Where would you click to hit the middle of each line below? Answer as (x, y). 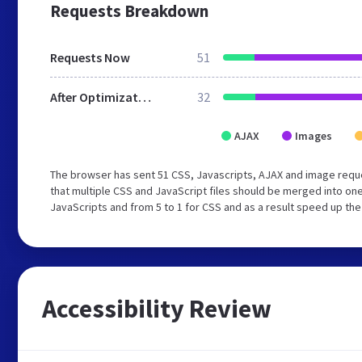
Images (314, 136)
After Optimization (145, 97)
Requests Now (90, 57)
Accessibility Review (157, 309)
